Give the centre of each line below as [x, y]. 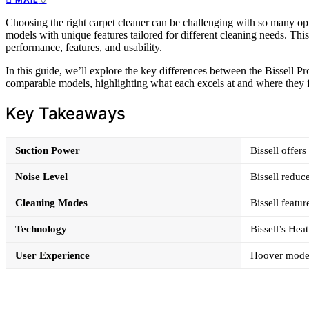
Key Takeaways [66, 113]
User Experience [52, 255]
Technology [41, 229]
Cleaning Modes [51, 202]
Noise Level [41, 176]
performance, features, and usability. [84, 47]
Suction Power [48, 150]
